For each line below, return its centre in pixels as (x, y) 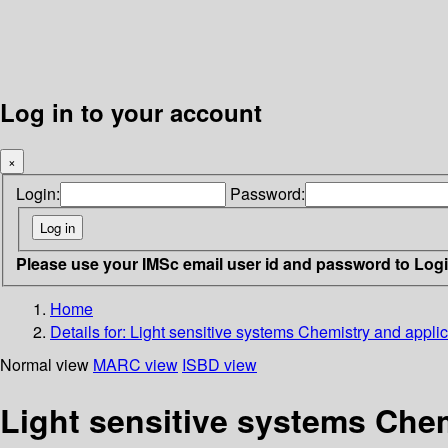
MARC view (135, 364)
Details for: (90, 331)
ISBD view (219, 364)
